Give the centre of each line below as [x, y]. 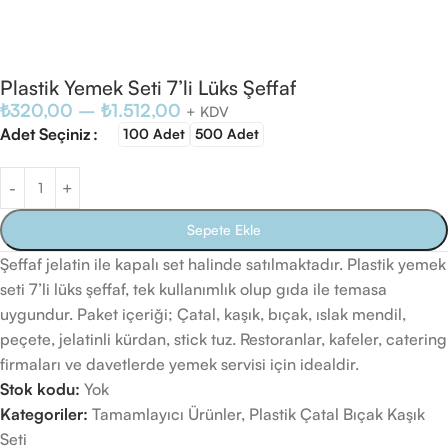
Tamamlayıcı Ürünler [166, 414]
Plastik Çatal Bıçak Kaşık [337, 414]
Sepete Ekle [224, 229]
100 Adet [154, 134]
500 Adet [227, 134]
